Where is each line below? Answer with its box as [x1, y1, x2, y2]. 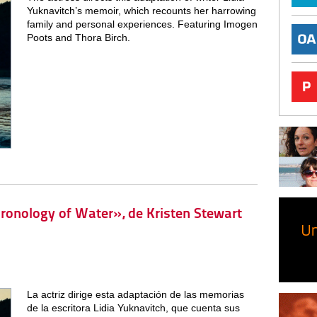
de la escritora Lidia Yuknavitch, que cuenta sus [26, 302, 240, 314]
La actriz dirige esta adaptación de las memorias [26, 289, 244, 301]
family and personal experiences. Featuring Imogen [26, 18, 258, 30]
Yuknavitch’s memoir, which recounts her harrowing [26, 5, 256, 16]
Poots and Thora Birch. [26, 32, 130, 43]
